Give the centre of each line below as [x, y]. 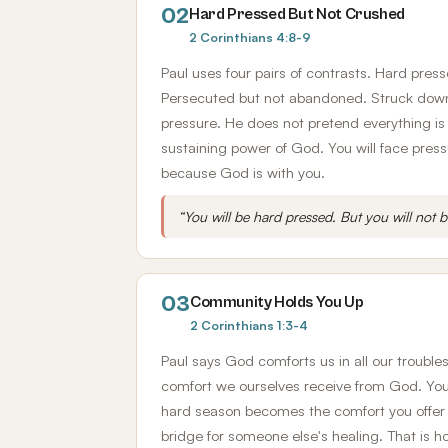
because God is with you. [243, 172]
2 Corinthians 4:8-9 [250, 37]
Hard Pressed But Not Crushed [297, 14]
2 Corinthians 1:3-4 [249, 325]
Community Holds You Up [277, 302]
